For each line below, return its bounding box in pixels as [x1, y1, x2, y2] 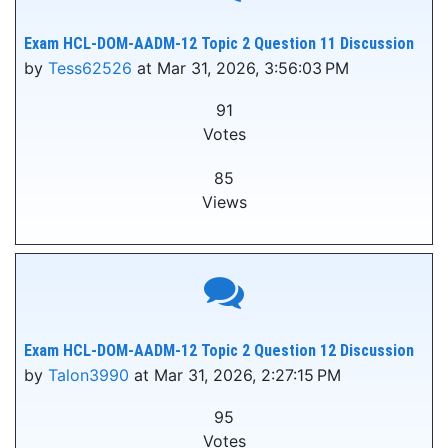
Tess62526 [48, 58, 132, 78]
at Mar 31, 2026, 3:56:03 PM [132, 58, 349, 78]
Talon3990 [48, 365, 129, 385]
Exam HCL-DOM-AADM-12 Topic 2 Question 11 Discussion [24, 34, 414, 53]
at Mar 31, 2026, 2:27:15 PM [129, 365, 341, 385]
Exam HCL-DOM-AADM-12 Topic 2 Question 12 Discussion [24, 341, 414, 360]
